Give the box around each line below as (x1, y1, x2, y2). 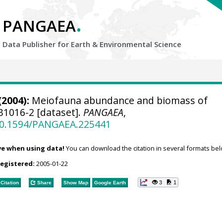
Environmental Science (100, 39, 181, 49)
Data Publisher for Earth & (2, 39, 100, 49)
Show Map (63, 179, 88, 185)
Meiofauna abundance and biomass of (29, 94, 208, 107)
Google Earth (94, 179, 126, 185)
